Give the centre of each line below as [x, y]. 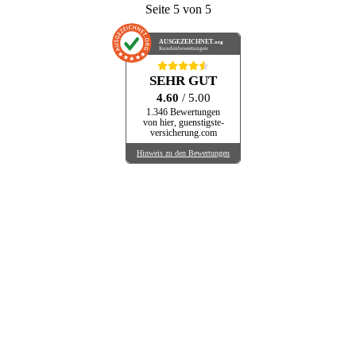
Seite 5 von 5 [178, 9]
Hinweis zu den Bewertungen [183, 153]
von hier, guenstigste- [183, 122]
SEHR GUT [183, 80]
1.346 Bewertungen [183, 112]
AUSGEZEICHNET [186, 41]
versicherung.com [183, 133]
